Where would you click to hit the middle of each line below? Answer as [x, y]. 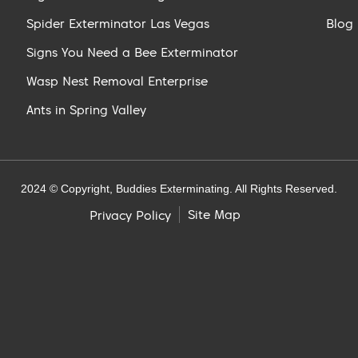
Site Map [214, 215]
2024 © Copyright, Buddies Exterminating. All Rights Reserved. [179, 188]
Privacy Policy [130, 215]
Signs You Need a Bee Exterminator [133, 52]
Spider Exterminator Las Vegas [118, 23]
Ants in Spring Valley [87, 109]
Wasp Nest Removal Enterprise [117, 80]
